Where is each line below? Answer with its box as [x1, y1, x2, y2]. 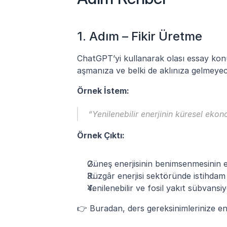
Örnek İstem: [77, 85, 129, 96]
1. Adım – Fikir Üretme [77, 28, 202, 44]
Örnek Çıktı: [77, 130, 125, 140]
